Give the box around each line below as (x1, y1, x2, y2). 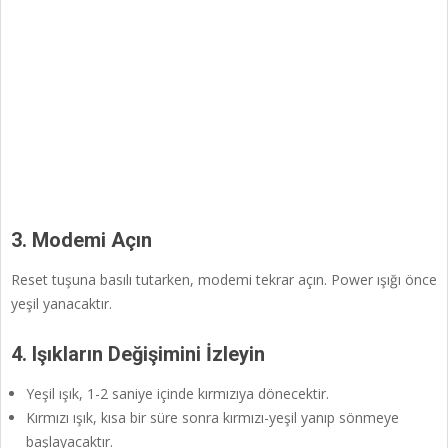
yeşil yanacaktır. (11, 294, 112, 314)
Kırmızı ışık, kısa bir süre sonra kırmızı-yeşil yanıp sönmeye (26, 408, 399, 428)
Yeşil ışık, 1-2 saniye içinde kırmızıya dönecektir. (26, 384, 329, 404)
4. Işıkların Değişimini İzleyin (11, 342, 265, 367)
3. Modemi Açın (11, 228, 152, 253)
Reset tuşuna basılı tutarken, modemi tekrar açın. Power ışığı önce (11, 270, 437, 290)
